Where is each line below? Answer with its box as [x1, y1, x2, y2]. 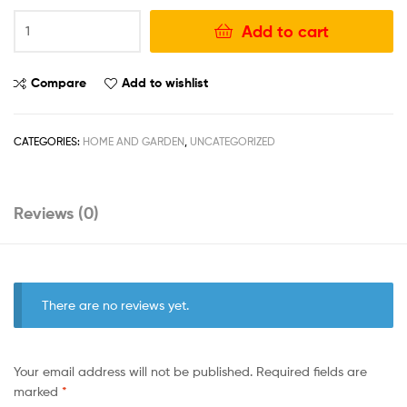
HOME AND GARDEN [83, 134, 184, 148]
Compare [31, 74, 86, 91]
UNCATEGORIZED [190, 134, 275, 148]
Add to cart [242, 20, 329, 42]
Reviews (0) [14, 203, 99, 224]
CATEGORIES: [14, 134, 83, 148]
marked [14, 382, 62, 399]
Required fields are [256, 362, 367, 379]
